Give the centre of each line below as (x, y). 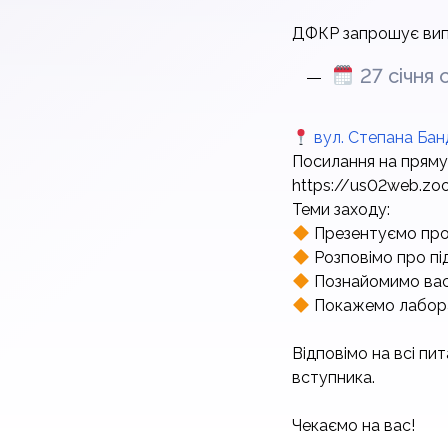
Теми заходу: (341, 209)
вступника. (333, 377)
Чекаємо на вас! (353, 425)
